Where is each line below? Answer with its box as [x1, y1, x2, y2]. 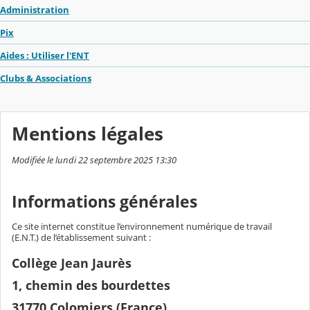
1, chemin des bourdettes [12, 276, 170, 293]
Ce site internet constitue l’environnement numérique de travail [12, 219, 272, 232]
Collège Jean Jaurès [12, 254, 131, 271]
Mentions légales [12, 121, 163, 146]
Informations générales [12, 190, 197, 212]
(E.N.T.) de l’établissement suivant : [12, 230, 151, 244]
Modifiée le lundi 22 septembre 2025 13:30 [12, 153, 176, 166]
